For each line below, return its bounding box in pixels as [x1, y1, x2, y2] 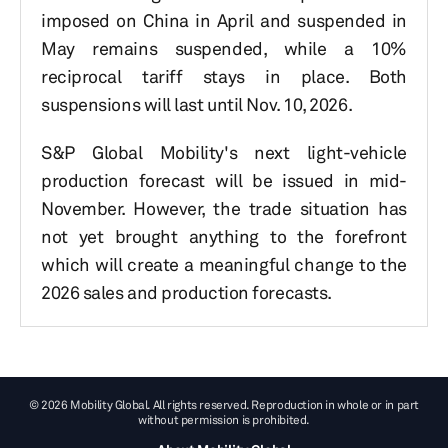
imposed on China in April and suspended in [41, 9, 407, 31]
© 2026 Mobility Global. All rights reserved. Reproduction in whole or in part [29, 397, 419, 412]
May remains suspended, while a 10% [41, 37, 407, 59]
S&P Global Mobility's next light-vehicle [41, 141, 407, 163]
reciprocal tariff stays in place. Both [41, 65, 407, 87]
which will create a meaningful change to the [41, 253, 407, 275]
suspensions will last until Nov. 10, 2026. [41, 93, 356, 115]
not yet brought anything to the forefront [41, 225, 407, 247]
